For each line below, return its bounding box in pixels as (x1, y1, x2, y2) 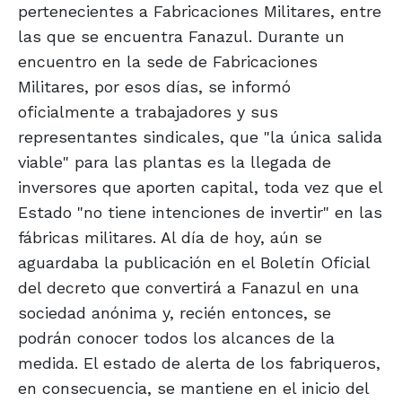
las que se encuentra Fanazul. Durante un (18, 26, 345, 46)
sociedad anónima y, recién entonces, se (18, 302, 331, 322)
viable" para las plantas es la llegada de (18, 152, 331, 171)
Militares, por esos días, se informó (18, 76, 291, 96)
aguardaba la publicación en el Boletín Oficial (18, 252, 370, 272)
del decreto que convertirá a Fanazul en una (18, 277, 359, 297)
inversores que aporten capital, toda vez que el (18, 177, 382, 197)
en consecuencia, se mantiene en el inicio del (18, 378, 369, 398)
